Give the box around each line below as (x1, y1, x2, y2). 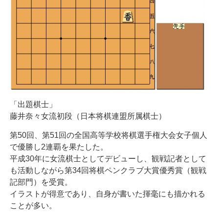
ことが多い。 (10, 201, 57, 210)
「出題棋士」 (10, 100, 57, 109)
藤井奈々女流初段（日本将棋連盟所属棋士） (10, 112, 166, 120)
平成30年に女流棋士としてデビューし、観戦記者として (10, 154, 206, 163)
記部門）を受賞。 (10, 178, 72, 186)
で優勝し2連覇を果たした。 (10, 143, 108, 151)
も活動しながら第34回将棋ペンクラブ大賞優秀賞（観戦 (10, 166, 206, 175)
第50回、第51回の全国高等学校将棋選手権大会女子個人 (10, 131, 207, 139)
